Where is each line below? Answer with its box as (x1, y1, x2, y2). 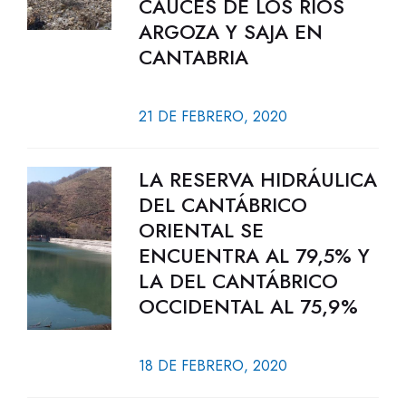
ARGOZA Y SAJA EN (138, 17, 323, 46)
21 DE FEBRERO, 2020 (138, 106, 287, 127)
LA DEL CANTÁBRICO (138, 266, 338, 295)
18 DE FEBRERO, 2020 (138, 355, 287, 376)
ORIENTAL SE (138, 216, 264, 245)
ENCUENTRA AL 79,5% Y (138, 241, 370, 270)
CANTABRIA (138, 43, 248, 72)
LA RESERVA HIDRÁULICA (138, 165, 377, 194)
